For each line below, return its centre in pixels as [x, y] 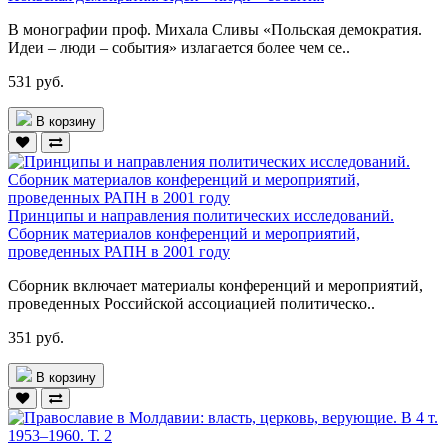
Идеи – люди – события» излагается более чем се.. [179, 47]
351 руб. [36, 337]
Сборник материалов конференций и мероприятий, [184, 233]
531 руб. [36, 81]
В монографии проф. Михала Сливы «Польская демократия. [215, 29]
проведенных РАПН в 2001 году [119, 251]
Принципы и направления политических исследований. [201, 215]
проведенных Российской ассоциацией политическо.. [191, 303]
